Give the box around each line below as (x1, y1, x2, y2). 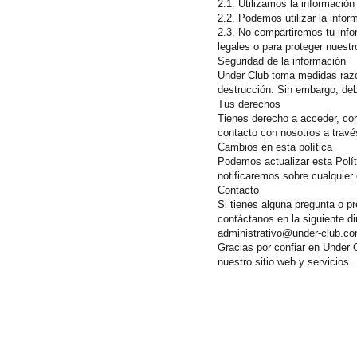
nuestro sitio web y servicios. (218, 256, 352, 268)
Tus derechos (218, 98, 280, 110)
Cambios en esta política (218, 141, 332, 153)
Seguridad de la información (218, 55, 346, 67)
